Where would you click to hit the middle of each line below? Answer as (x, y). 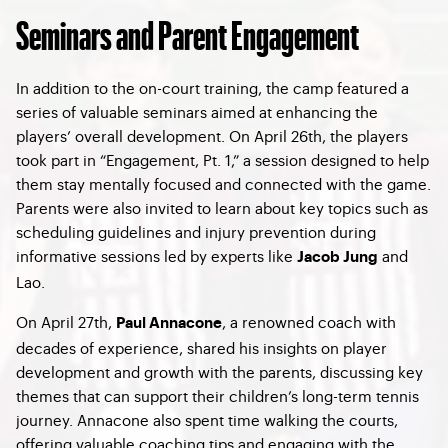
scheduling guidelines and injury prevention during (196, 231)
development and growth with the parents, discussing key (219, 371)
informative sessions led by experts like (156, 255)
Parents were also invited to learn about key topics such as (222, 207)
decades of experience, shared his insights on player (201, 347)
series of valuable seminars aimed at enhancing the (197, 111)
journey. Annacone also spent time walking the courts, (207, 419)
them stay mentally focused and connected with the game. (223, 183)
